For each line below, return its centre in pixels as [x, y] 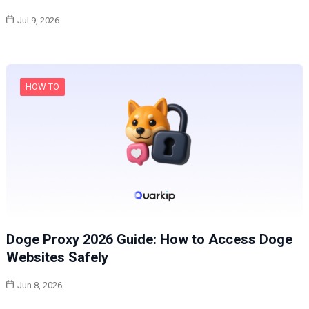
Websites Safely [57, 257]
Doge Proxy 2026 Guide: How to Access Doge [149, 239]
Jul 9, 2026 [38, 20]
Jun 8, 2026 [39, 285]
